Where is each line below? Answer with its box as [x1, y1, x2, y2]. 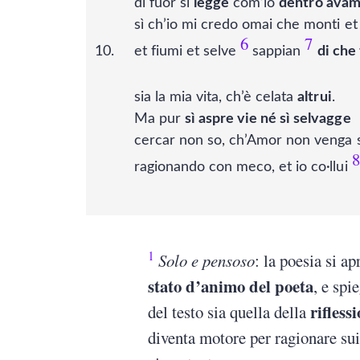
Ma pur [134, 112, 186, 127]
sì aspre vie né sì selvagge [185, 112, 351, 127]
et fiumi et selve [134, 44, 237, 59]
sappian [248, 44, 301, 59]
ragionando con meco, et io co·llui [134, 160, 348, 175]
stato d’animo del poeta [148, 274, 314, 299]
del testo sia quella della [148, 301, 311, 324]
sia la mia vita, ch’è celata [134, 90, 298, 105]
